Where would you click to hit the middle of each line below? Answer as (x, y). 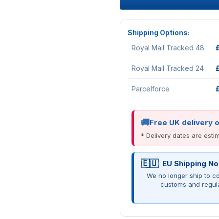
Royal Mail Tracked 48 (168, 47)
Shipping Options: (159, 32)
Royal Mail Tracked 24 (168, 68)
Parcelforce (151, 88)
